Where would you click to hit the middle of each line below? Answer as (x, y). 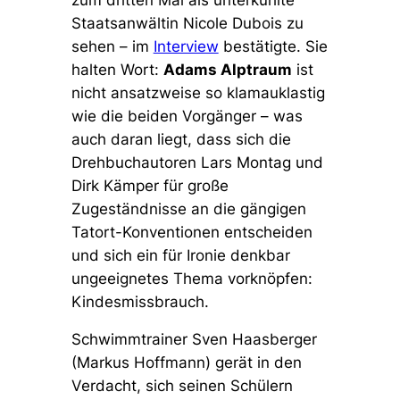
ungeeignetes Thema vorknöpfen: (192, 279)
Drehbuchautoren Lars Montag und (197, 163)
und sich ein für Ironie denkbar (180, 256)
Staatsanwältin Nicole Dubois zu (187, 24)
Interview (186, 47)
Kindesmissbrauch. (140, 302)
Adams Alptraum (227, 70)
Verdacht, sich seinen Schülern (182, 386)
